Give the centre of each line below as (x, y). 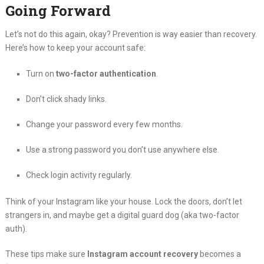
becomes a (219, 254)
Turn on (41, 74)
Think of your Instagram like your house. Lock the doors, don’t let (123, 201)
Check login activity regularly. (79, 175)
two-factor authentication (106, 74)
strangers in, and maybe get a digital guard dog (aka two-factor (122, 215)
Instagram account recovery (142, 254)
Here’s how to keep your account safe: (75, 48)
